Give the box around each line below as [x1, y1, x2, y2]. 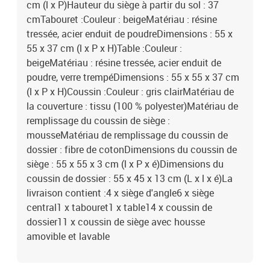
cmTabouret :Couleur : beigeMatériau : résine [27, 13, 217, 26]
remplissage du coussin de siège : [27, 114, 170, 127]
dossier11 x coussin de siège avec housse [27, 215, 205, 228]
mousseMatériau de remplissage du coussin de [27, 128, 228, 142]
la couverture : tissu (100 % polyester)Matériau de [27, 99, 238, 113]
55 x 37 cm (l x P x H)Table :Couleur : [27, 42, 182, 55]
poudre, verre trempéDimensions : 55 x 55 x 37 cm [27, 71, 239, 84]
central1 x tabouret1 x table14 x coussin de [27, 201, 212, 214]
